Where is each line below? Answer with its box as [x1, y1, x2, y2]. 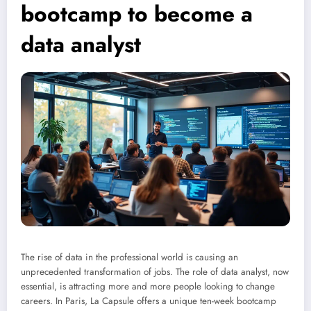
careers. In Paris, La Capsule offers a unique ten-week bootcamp [21, 294, 276, 308]
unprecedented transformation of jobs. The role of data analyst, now [21, 265, 289, 279]
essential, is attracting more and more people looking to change [21, 280, 275, 294]
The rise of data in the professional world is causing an [21, 251, 238, 264]
